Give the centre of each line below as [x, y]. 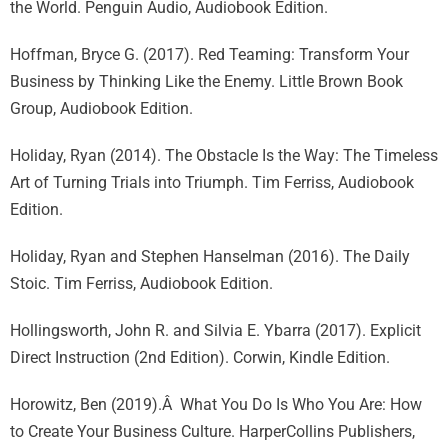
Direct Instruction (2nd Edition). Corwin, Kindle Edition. [200, 357]
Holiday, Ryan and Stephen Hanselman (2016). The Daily [210, 256]
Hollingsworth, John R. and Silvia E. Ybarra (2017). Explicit [215, 330]
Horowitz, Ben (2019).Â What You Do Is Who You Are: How [216, 404]
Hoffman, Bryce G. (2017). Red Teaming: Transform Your [209, 54]
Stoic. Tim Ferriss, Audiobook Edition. [141, 283]
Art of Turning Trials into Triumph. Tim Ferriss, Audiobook [212, 182]
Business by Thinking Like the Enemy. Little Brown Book [206, 81]
